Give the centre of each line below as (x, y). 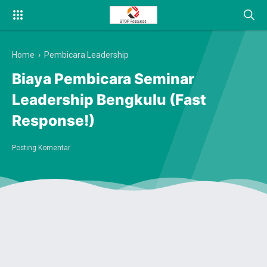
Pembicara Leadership (86, 55)
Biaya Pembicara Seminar (103, 79)
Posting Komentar (41, 148)
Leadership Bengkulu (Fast (109, 100)
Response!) (53, 121)
